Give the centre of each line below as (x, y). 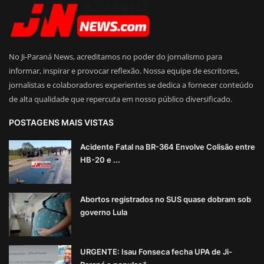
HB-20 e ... (100, 159)
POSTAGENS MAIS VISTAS (61, 122)
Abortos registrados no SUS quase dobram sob (166, 199)
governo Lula (104, 212)
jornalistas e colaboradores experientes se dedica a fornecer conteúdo (131, 85)
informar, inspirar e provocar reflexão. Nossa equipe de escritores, (124, 70)
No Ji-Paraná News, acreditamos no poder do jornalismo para (115, 56)
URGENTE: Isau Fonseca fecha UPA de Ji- (156, 251)
